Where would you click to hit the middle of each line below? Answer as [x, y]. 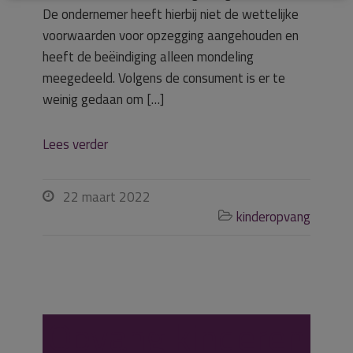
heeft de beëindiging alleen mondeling [148, 57]
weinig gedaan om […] [103, 99]
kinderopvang [273, 217]
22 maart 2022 [107, 197]
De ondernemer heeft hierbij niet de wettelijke [171, 14]
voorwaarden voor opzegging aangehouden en [171, 35]
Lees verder [75, 144]
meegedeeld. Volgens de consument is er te [164, 78]
